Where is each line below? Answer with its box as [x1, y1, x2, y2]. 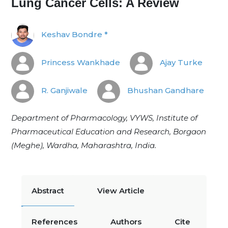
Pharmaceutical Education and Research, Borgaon [11, 127, 206, 136]
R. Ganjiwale [39, 85, 88, 96]
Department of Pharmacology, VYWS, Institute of [11, 113, 197, 123]
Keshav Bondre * [39, 30, 108, 40]
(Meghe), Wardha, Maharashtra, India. [11, 140, 156, 150]
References [32, 217, 77, 226]
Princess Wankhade [39, 58, 120, 68]
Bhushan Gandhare [125, 85, 204, 96]
